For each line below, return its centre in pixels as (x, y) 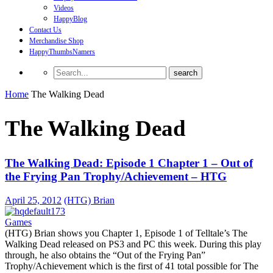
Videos (64, 8)
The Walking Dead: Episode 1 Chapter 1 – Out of (129, 163)
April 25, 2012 (33, 200)
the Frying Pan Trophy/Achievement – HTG (116, 176)
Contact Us (45, 30)
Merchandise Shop (56, 41)
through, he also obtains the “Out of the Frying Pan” (105, 255)
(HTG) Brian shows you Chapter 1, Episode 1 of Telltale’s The (126, 233)
